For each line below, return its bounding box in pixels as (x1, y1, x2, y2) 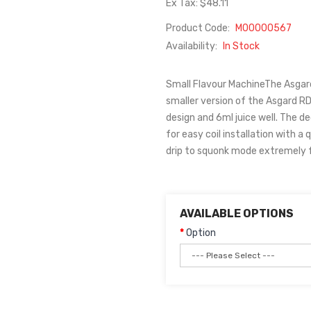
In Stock (223, 40, 260, 52)
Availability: (166, 40, 219, 52)
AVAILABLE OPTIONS (180, 207, 294, 220)
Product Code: (166, 22, 232, 34)
